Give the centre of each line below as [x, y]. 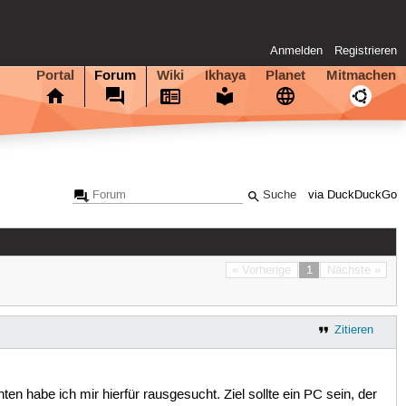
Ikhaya [225, 75]
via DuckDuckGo [353, 196]
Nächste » [353, 270]
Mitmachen [361, 75]
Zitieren [353, 329]
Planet [286, 75]
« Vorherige [262, 270]
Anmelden [297, 51]
